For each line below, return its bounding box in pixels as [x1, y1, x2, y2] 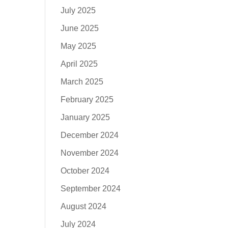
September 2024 [61, 184, 121, 193]
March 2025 [61, 77, 104, 86]
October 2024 [61, 166, 110, 175]
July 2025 [61, 6, 96, 15]
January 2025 [61, 113, 110, 122]
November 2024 [61, 149, 119, 157]
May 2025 [61, 42, 97, 50]
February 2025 [61, 95, 114, 104]
